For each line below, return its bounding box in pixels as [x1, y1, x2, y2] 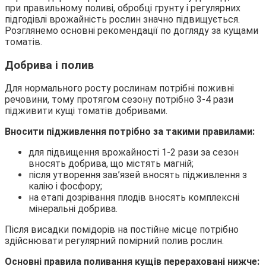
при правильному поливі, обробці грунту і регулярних [5, 2, 240, 14]
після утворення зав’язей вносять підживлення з [28, 169, 247, 181]
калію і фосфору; [28, 180, 102, 192]
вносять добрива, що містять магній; [28, 158, 194, 170]
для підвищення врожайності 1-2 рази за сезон [28, 147, 239, 159]
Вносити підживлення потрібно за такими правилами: [5, 126, 255, 138]
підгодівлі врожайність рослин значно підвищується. [5, 13, 240, 25]
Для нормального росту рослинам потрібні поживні [5, 83, 234, 94]
